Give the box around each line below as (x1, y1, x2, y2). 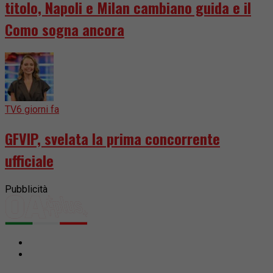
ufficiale (5, 149, 54, 172)
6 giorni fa (16, 104, 59, 116)
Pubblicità (5, 183, 48, 196)
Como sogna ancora (5, 18, 124, 41)
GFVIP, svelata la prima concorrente (5, 127, 220, 150)
